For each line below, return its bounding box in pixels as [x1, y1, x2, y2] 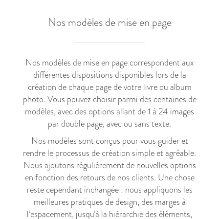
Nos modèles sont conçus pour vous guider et [31, 134, 188, 148]
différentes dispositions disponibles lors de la [33, 68, 186, 82]
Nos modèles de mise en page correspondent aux [25, 56, 194, 69]
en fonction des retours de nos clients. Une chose [24, 171, 195, 184]
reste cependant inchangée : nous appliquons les [26, 183, 193, 197]
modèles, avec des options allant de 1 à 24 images [25, 105, 194, 118]
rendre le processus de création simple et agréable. [23, 147, 196, 160]
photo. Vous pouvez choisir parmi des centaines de [22, 93, 197, 106]
